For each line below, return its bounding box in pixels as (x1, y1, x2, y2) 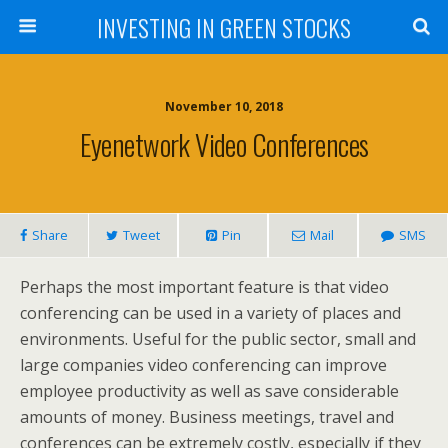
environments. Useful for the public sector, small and (20, 328, 416, 350)
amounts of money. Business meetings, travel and (20, 406, 394, 428)
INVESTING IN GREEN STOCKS (97, 9, 351, 45)
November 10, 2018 (165, 98, 283, 115)
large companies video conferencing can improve (20, 354, 387, 376)
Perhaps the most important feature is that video (20, 276, 389, 298)
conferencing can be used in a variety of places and (20, 302, 401, 324)
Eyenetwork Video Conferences (79, 123, 369, 165)
